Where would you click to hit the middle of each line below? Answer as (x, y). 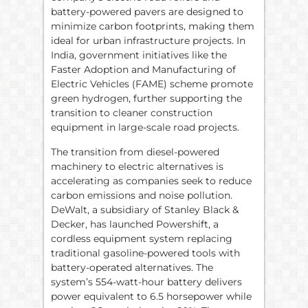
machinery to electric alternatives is (137, 166)
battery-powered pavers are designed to (147, 12)
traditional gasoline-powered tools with (145, 253)
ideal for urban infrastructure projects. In (148, 41)
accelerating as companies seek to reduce (151, 180)
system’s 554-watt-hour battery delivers (146, 282)
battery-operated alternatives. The (132, 267)
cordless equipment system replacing (142, 238)
